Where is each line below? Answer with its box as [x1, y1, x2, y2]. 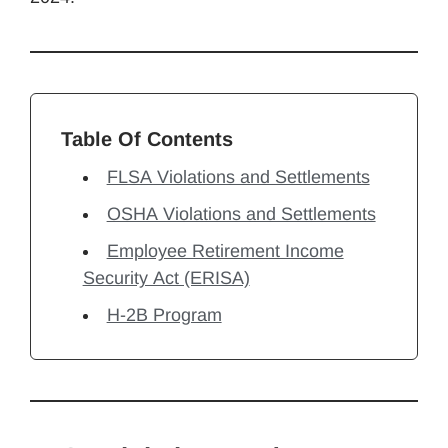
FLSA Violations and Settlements [106, 166, 370, 187]
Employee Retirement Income [106, 240, 344, 261]
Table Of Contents [61, 127, 233, 150]
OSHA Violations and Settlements [106, 203, 376, 224]
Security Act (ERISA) [82, 267, 250, 288]
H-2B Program [106, 304, 222, 325]
